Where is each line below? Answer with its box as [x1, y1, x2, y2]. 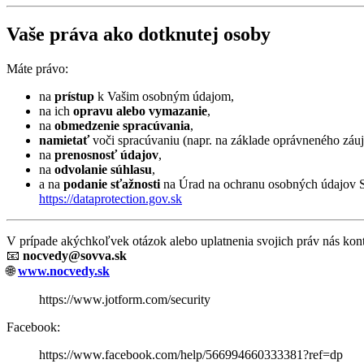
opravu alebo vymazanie [73, 103, 207, 118]
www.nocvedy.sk [18, 263, 110, 278]
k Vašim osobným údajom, [94, 89, 234, 103]
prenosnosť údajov [54, 147, 158, 162]
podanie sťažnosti [63, 176, 160, 191]
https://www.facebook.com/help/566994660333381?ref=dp [39, 347, 343, 362]
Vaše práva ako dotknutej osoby [6, 23, 271, 45]
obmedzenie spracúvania [54, 118, 190, 132]
